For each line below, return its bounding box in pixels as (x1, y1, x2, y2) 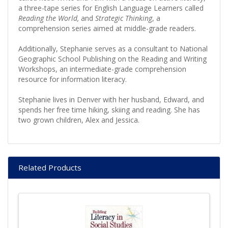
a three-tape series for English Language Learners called (18, 3, 204, 13)
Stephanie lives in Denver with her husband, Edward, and (18, 94, 204, 104)
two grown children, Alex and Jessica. (18, 115, 139, 125)
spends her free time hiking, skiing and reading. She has (18, 104, 200, 115)
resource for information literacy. (18, 74, 127, 84)
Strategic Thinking (95, 13, 152, 23)
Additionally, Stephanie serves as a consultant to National (18, 43, 208, 53)
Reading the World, (18, 13, 81, 23)
